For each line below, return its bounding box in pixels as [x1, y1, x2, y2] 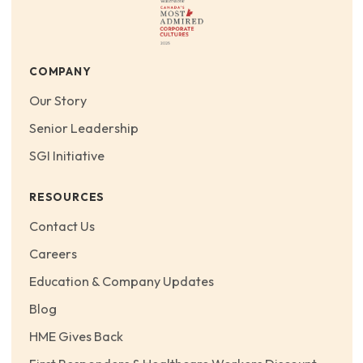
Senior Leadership [29, 120, 139, 137]
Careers [29, 245, 77, 262]
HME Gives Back [29, 328, 123, 345]
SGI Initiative [29, 147, 105, 164]
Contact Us [29, 217, 95, 234]
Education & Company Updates [29, 272, 214, 289]
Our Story [29, 92, 87, 109]
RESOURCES [29, 190, 105, 205]
